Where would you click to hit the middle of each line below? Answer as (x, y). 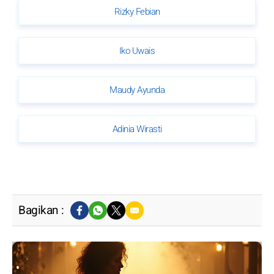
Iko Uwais (137, 50)
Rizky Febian (137, 11)
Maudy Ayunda (137, 90)
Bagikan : (41, 210)
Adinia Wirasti (137, 129)
